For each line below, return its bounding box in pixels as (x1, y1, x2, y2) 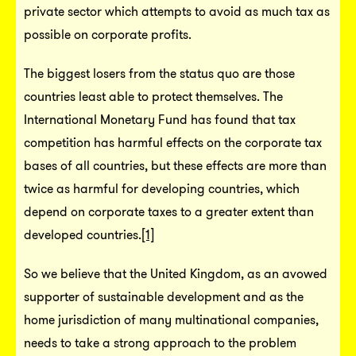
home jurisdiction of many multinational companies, (24, 311, 319, 327)
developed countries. (24, 226, 141, 242)
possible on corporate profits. (24, 26, 192, 42)
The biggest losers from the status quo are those (24, 65, 295, 81)
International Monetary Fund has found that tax (24, 111, 296, 127)
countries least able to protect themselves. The (24, 88, 283, 104)
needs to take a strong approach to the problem (24, 335, 296, 350)
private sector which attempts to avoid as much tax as (24, 3, 330, 19)
